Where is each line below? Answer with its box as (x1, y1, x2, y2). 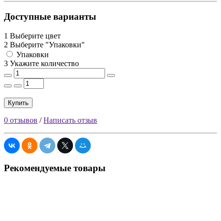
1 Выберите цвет (4, 31, 61, 40)
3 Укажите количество (4, 59, 79, 68)
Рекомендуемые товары (4, 162, 106, 173)
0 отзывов (4, 115, 37, 124)
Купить (8, 99, 29, 107)
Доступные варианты (4, 11, 96, 22)
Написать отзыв (43, 115, 97, 124)
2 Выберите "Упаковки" (4, 40, 85, 49)
